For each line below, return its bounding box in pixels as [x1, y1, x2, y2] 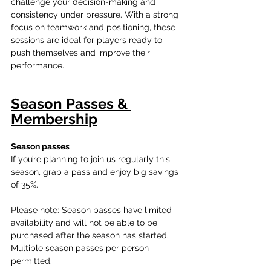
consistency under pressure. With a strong [11, 9, 181, 19]
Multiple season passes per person [11, 243, 151, 253]
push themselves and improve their [11, 47, 152, 57]
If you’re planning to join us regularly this [11, 154, 172, 164]
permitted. [11, 255, 54, 266]
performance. [11, 60, 64, 70]
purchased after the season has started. [11, 230, 171, 240]
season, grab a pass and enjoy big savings [11, 166, 181, 177]
